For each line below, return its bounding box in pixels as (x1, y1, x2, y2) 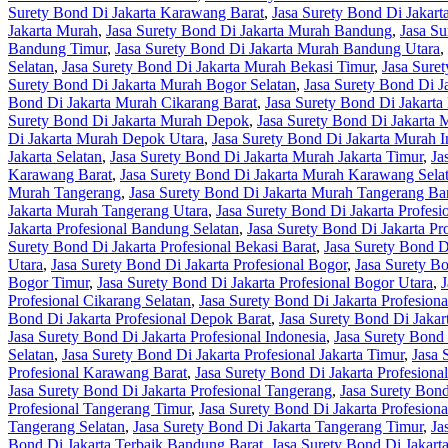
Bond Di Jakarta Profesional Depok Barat (8, 310, 271, 328)
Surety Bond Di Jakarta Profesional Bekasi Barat (8, 238, 316, 256)
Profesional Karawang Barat (8, 364, 187, 382)
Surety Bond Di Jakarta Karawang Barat (8, 4, 264, 22)
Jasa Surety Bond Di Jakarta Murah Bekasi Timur (62, 58, 374, 76)
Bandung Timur (8, 40, 107, 58)
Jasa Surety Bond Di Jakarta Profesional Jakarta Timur (62, 346, 404, 364)
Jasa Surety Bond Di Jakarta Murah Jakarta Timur (110, 148, 423, 166)
